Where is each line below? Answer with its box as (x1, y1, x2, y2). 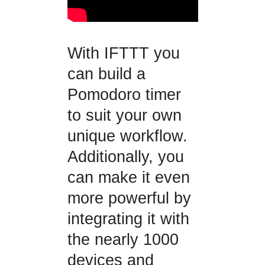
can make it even (67, 168, 190, 186)
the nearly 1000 (67, 230, 179, 248)
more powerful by (67, 189, 191, 207)
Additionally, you (67, 147, 184, 166)
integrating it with (67, 209, 189, 228)
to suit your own (67, 106, 182, 124)
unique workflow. (67, 127, 188, 145)
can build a (67, 64, 146, 83)
